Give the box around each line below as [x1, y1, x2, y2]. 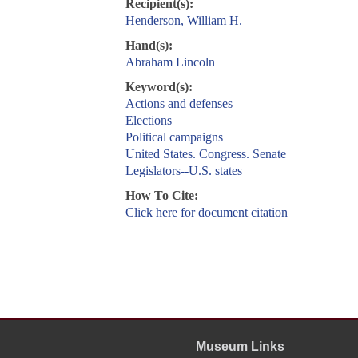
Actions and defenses [125, 97, 233, 111]
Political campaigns [125, 130, 223, 145]
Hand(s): [125, 38, 173, 53]
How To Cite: [125, 189, 198, 203]
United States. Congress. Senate [125, 147, 286, 161]
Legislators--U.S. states [125, 164, 242, 178]
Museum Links [195, 340, 284, 354]
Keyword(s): [125, 80, 193, 94]
